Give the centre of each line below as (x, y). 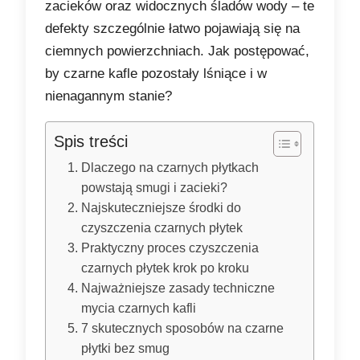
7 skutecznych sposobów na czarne (182, 328)
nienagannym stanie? (109, 96)
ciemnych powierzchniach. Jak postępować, (178, 51)
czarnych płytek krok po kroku (165, 268)
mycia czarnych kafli (138, 308)
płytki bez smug (125, 348)
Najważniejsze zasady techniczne (178, 288)
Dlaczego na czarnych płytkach (170, 168)
